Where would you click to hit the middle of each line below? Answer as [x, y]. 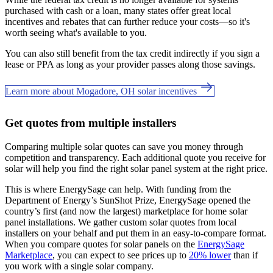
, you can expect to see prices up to [121, 255]
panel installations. [41, 222]
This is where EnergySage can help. [75, 189]
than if [244, 255]
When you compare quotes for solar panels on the [101, 244]
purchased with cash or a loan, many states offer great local [118, 10]
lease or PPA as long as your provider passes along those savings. [130, 64]
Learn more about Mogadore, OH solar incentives [102, 91]
